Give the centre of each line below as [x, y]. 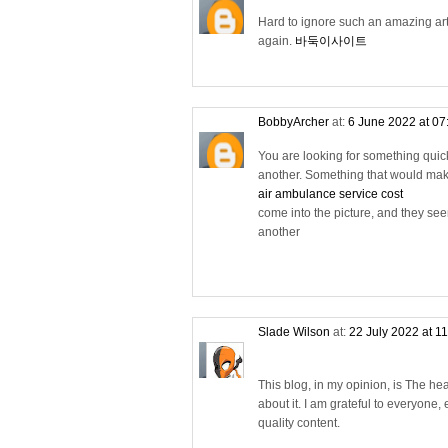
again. [276, 40]
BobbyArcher [293, 121]
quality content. [299, 422]
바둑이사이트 [331, 40]
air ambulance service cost [330, 193]
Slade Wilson [294, 331]
